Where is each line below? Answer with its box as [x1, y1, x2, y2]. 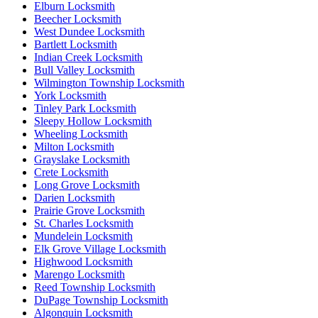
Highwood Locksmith [34, 255, 133, 268]
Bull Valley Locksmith [34, 63, 135, 76]
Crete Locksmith [34, 165, 109, 178]
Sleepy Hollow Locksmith [34, 114, 152, 127]
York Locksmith [34, 89, 106, 102]
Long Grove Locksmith [34, 178, 140, 191]
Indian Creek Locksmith [34, 50, 143, 63]
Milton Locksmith [34, 140, 114, 153]
